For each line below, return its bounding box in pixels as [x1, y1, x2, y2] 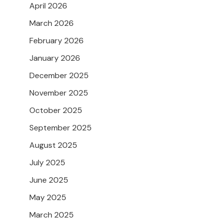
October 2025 [29, 105, 82, 116]
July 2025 [29, 157, 65, 168]
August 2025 [29, 140, 77, 151]
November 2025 [29, 88, 88, 99]
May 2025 [29, 192, 66, 203]
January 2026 [29, 53, 80, 64]
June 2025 [29, 175, 68, 186]
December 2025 [29, 70, 89, 81]
